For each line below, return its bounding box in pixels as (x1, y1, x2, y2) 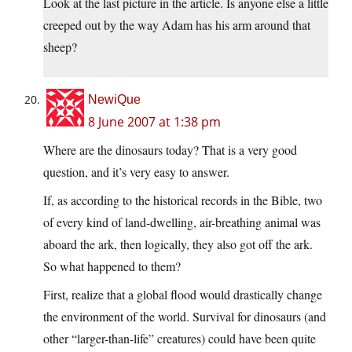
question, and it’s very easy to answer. (43, 163, 229, 181)
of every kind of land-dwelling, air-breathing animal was (43, 214, 321, 231)
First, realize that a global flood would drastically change (43, 286, 322, 303)
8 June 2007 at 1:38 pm (88, 113, 221, 131)
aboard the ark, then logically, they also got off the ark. (43, 236, 313, 253)
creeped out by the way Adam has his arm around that (43, 16, 310, 34)
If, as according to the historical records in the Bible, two (43, 192, 322, 209)
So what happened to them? (43, 258, 181, 275)
